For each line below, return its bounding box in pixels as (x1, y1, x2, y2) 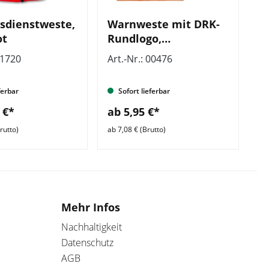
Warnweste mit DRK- (107, 17, 220, 31)
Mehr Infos (61, 200, 120, 214)
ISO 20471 (107, 60, 159, 74)
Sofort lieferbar (116, 85, 170, 96)
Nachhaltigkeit (61, 220, 122, 234)
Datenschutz (61, 236, 113, 249)
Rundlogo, (107, 31, 162, 46)
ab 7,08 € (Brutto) (107, 124, 166, 134)
